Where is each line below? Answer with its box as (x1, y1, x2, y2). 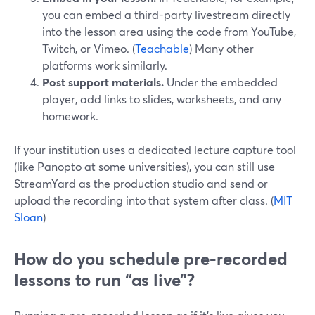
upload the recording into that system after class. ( (14, 193, 274, 207)
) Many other (189, 41, 254, 56)
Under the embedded (164, 75, 278, 89)
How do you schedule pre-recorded (14, 247, 288, 270)
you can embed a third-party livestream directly (42, 7, 290, 22)
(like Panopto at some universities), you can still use (14, 159, 275, 174)
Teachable (135, 41, 189, 56)
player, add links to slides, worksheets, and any (42, 91, 281, 106)
